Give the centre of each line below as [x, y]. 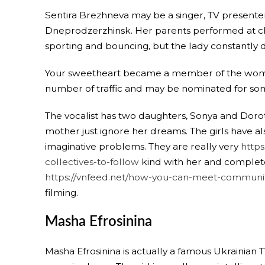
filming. [62, 193]
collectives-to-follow [92, 162]
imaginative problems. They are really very [143, 146]
